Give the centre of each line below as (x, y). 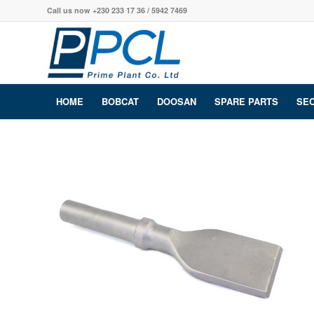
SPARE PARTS (246, 101)
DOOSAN (177, 101)
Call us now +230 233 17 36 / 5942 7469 (117, 10)
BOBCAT (120, 101)
